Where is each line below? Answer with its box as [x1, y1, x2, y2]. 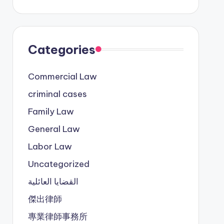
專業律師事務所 [27, 210, 87, 222]
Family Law [27, 105, 74, 117]
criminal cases [27, 88, 87, 99]
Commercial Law [27, 70, 97, 82]
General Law [27, 123, 80, 134]
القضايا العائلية [27, 175, 78, 187]
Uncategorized [27, 158, 89, 169]
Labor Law [27, 140, 72, 152]
